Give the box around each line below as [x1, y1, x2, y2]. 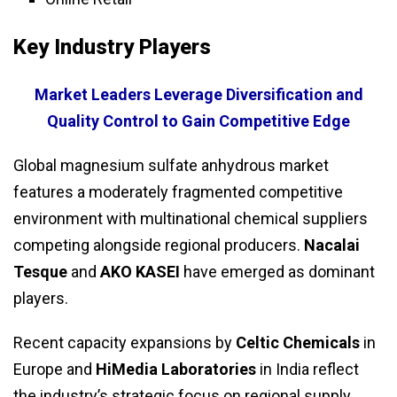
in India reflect [256, 360, 359, 379]
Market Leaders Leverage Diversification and [34, 85, 363, 105]
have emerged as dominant [180, 262, 375, 282]
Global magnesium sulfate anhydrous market [13, 156, 329, 175]
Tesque [13, 262, 67, 282]
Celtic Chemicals [236, 333, 360, 353]
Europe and [13, 360, 96, 379]
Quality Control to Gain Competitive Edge [47, 112, 350, 131]
